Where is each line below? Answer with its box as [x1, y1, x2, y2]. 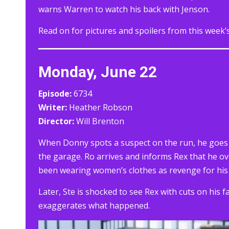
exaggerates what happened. [38, 200, 150, 212]
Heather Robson [67, 102, 132, 113]
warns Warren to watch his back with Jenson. [38, 4, 210, 15]
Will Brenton [74, 116, 124, 127]
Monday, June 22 [38, 63, 157, 81]
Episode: [38, 88, 72, 100]
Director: [38, 116, 74, 127]
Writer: [38, 102, 67, 113]
